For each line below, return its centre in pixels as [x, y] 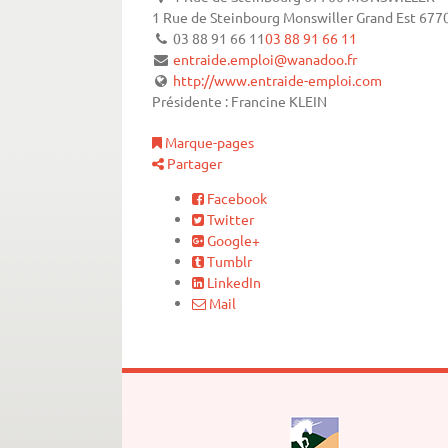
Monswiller [318, 17]
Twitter [229, 219]
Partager [193, 163]
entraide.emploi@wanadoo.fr [265, 59]
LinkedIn [232, 282]
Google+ [232, 240]
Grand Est [386, 17]
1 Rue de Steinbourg [216, 17]
